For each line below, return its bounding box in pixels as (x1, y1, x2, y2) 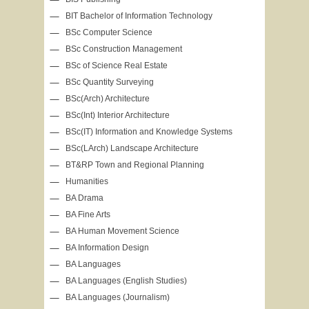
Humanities (66, 177, 108, 186)
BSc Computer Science (66, 28, 152, 37)
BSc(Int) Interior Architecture (66, 110, 170, 120)
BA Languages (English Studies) (66, 276, 187, 286)
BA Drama (66, 193, 103, 203)
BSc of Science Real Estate (66, 61, 168, 70)
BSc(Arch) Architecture (66, 94, 150, 103)
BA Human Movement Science (66, 226, 179, 236)
